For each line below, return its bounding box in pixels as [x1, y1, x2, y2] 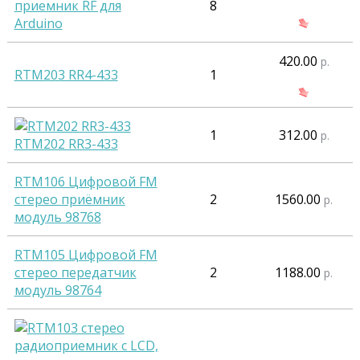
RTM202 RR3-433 [14, 135, 118, 153]
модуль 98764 [14, 281, 101, 300]
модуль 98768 [14, 208, 101, 227]
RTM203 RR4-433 [14, 66, 118, 84]
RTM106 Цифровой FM [14, 173, 157, 191]
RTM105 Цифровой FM [14, 246, 157, 264]
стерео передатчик [14, 264, 137, 282]
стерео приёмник [14, 190, 125, 209]
